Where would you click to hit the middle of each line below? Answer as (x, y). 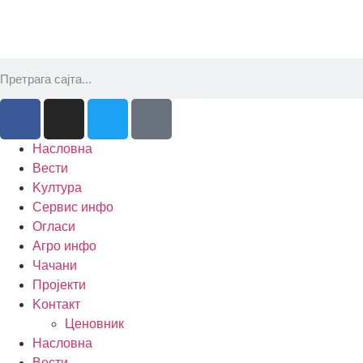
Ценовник (94, 324)
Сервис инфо (73, 207)
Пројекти (59, 285)
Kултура (57, 188)
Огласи (54, 226)
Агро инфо (64, 246)
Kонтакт (56, 304)
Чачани (55, 265)
